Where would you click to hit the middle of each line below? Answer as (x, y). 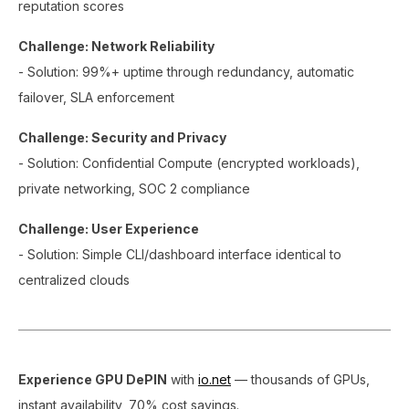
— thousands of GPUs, (300, 379)
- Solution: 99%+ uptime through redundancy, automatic (186, 72)
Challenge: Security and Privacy (122, 137)
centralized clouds (74, 280)
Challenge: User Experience (109, 229)
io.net (215, 379)
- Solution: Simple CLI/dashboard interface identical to (180, 254)
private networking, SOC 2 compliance (134, 189)
